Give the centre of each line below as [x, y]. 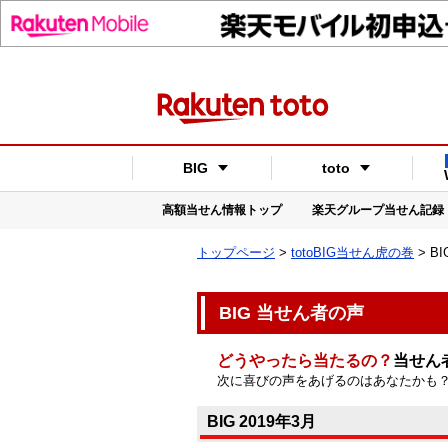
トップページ [236, 252]
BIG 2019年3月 [261, 421]
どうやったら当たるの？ [305, 360]
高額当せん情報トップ [222, 209]
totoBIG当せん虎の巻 [352, 252]
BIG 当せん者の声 [291, 312]
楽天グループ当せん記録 [378, 209]
